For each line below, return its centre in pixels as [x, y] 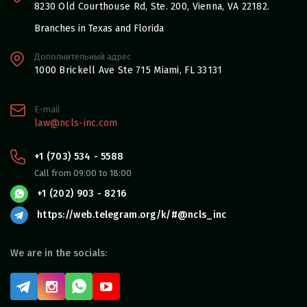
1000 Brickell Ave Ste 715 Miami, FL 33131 [128, 71]
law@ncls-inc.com [76, 123]
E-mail [47, 110]
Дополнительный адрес [83, 57]
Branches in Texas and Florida [99, 29]
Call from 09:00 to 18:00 [83, 173]
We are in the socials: [59, 254]
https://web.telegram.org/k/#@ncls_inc [132, 215]
